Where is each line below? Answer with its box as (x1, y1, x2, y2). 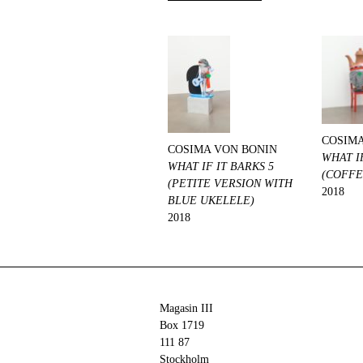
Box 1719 (160, 318, 204, 331)
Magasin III (160, 301, 213, 314)
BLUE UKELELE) (168, 194, 254, 207)
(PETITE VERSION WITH (168, 177, 293, 190)
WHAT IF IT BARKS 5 (168, 160, 274, 173)
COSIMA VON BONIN (168, 143, 277, 156)
